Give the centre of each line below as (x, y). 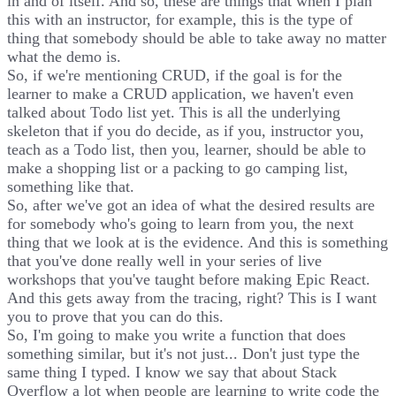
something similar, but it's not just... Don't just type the (183, 353)
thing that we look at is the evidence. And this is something (198, 242)
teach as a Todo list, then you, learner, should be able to (187, 149)
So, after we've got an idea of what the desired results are (191, 205)
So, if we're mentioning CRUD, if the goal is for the (175, 75)
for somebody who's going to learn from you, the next (180, 223)
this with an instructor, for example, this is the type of (180, 19)
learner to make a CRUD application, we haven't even (180, 93)
